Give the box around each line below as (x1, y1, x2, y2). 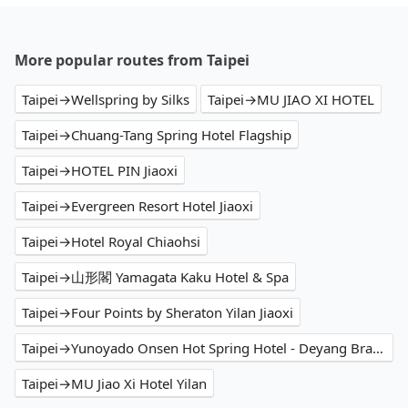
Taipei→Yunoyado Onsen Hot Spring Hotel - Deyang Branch (372, 339, 383, 358)
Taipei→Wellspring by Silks (22, 90, 189, 109)
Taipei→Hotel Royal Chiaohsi (22, 232, 200, 251)
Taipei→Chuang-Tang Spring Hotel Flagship (22, 126, 291, 145)
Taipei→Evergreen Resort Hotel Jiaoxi (22, 197, 253, 216)
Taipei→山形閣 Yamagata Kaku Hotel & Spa (22, 268, 289, 287)
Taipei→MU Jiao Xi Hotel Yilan (22, 374, 207, 393)
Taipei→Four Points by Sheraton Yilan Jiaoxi (22, 303, 293, 322)
